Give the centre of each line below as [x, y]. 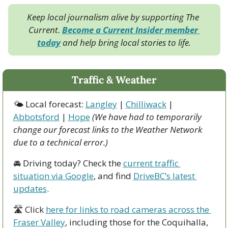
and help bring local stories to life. [126, 42]
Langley [101, 104]
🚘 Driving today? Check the [68, 163]
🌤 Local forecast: [49, 104]
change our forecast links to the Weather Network [107, 129]
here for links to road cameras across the [127, 209]
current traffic [151, 163]
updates [30, 188]
